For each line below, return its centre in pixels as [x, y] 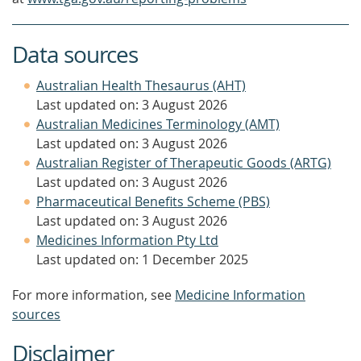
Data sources [75, 54]
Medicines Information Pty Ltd [127, 240]
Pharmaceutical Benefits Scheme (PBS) [153, 201]
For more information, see [93, 295]
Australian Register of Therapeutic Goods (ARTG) [184, 163]
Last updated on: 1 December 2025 [142, 259]
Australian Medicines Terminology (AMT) [158, 124]
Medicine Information [240, 295]
